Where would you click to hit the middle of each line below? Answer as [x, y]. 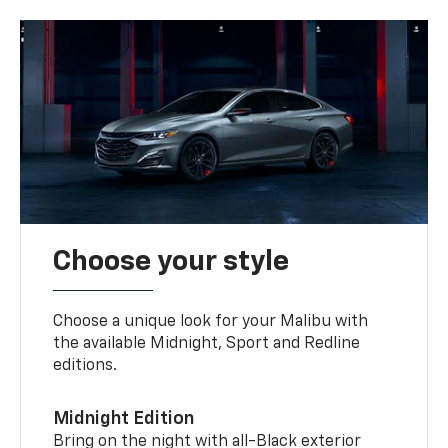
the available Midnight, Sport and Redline [207, 344]
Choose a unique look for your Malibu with [211, 322]
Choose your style [171, 262]
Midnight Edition [124, 419]
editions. [85, 366]
